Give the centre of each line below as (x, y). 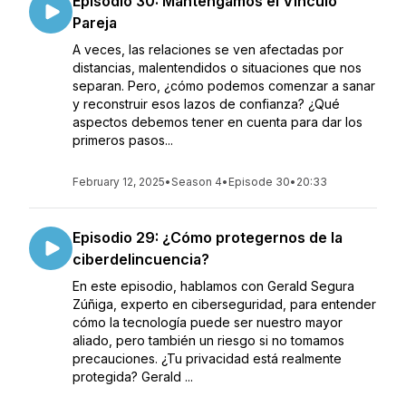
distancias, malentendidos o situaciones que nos (217, 68)
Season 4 (197, 182)
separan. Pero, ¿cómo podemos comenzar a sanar (224, 86)
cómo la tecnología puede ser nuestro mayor (208, 322)
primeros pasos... (123, 140)
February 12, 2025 (119, 182)
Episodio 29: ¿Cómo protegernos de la (208, 237)
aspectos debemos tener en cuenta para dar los (217, 122)
